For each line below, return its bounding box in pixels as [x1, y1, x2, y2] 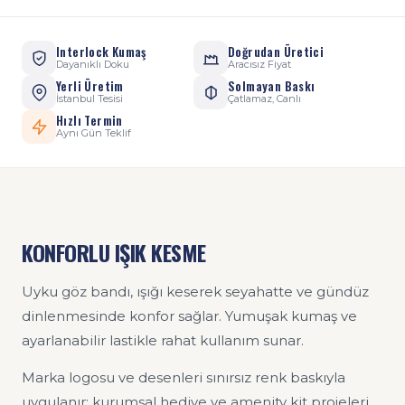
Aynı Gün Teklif [56, 127, 131, 140]
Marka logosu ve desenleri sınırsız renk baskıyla [22, 369, 345, 387]
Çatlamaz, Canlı [228, 92, 301, 106]
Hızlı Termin [56, 111, 123, 130]
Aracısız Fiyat [228, 58, 291, 71]
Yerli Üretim [56, 77, 124, 96]
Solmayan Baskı [228, 77, 316, 96]
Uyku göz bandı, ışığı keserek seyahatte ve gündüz [22, 283, 369, 301]
